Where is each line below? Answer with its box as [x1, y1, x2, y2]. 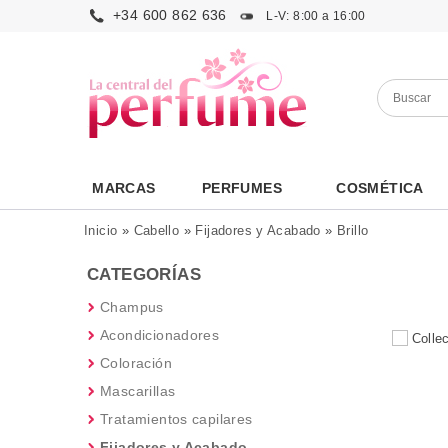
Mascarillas [100, 383, 176, 399]
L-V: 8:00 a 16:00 [262, 9, 366, 23]
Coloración [100, 355, 172, 371]
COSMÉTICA [336, 180, 424, 196]
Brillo [337, 223, 369, 238]
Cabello [133, 223, 180, 238]
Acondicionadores [100, 327, 220, 343]
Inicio [84, 223, 118, 238]
